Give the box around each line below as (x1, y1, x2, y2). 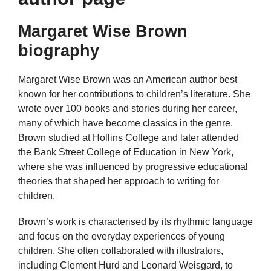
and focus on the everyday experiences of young (18, 231, 225, 242)
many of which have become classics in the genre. (18, 118, 233, 128)
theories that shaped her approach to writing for (18, 176, 219, 186)
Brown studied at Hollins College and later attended (18, 132, 239, 143)
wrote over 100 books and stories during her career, (18, 103, 237, 114)
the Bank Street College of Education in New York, (18, 147, 233, 157)
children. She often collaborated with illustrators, (18, 246, 223, 256)
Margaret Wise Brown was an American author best (18, 74, 237, 85)
